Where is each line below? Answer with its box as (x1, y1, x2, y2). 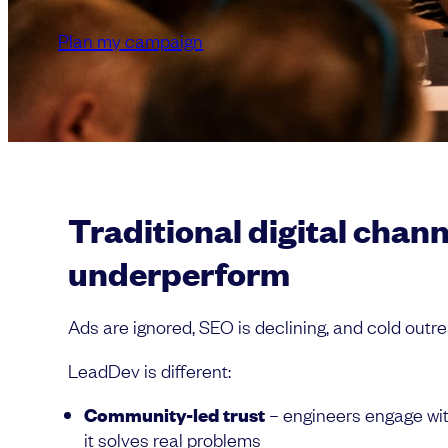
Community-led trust (84, 401, 265, 427)
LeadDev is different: (68, 357, 231, 382)
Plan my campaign (58, 28, 203, 52)
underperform (68, 250, 296, 294)
